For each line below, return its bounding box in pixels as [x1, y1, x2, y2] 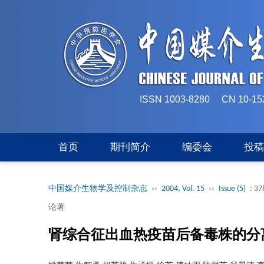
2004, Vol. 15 [161, 184, 204, 193]
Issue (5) [219, 184, 246, 193]
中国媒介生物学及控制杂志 [48, 184, 147, 193]
